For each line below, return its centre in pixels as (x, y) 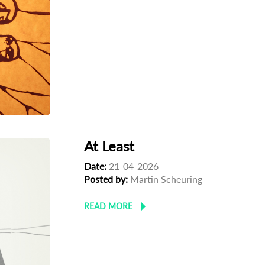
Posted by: (106, 179)
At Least (109, 146)
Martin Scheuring (165, 179)
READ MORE (109, 206)
